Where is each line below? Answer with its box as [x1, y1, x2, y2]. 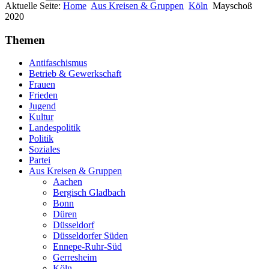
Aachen [53, 177, 82, 187]
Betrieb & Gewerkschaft [29, 68, 121, 79]
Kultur [29, 112, 53, 122]
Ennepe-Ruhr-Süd [53, 241, 122, 252]
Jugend [29, 101, 56, 112]
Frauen [29, 79, 55, 90]
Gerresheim [53, 252, 97, 263]
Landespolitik [29, 122, 80, 133]
